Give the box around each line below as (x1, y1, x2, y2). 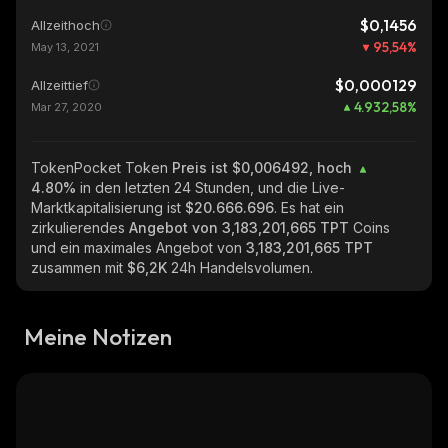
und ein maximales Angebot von (31, 239, 246, 256)
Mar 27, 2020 (31, 100, 102, 114)
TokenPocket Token (31, 159, 172, 176)
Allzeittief (31, 77, 88, 93)
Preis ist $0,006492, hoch (172, 159, 356, 176)
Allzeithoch (31, 17, 100, 33)
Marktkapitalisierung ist (31, 199, 185, 216)
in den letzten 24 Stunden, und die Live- (80, 179, 345, 196)
